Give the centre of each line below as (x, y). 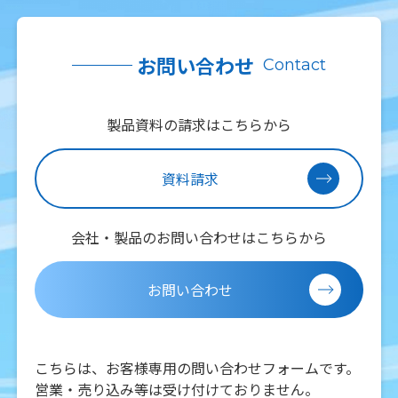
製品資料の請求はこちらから (199, 125)
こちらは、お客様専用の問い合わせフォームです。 (197, 368)
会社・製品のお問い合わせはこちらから (199, 238)
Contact (294, 65)
